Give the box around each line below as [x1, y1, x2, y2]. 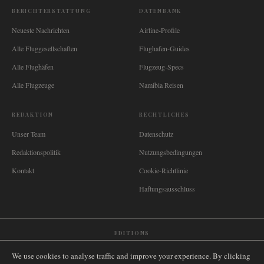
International [25, 246, 60, 255]
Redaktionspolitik [12, 147, 61, 157]
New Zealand [209, 246, 245, 255]
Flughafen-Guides [139, 44, 190, 53]
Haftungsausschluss [139, 184, 195, 193]
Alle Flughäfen [12, 62, 54, 71]
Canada [174, 246, 194, 255]
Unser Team [12, 129, 45, 138]
